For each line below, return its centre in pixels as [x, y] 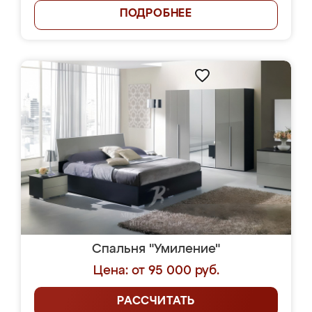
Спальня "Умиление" [156, 249]
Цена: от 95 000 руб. [156, 271]
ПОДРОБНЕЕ [156, 14]
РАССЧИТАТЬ [156, 302]
